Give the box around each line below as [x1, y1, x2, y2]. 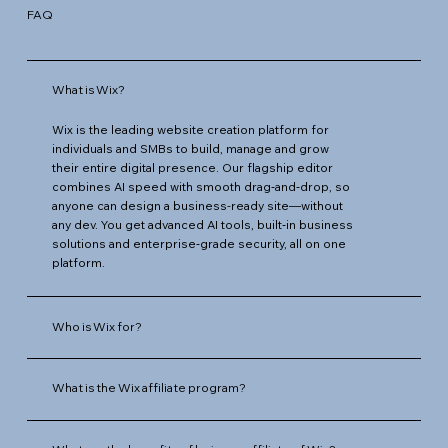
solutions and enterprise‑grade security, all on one [52, 235, 347, 251]
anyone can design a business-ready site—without [52, 197, 344, 213]
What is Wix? [52, 82, 126, 98]
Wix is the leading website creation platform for [52, 121, 330, 137]
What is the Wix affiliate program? [52, 380, 247, 396]
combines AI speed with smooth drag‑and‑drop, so [52, 178, 351, 194]
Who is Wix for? [52, 318, 143, 334]
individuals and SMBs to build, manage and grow [52, 140, 330, 156]
